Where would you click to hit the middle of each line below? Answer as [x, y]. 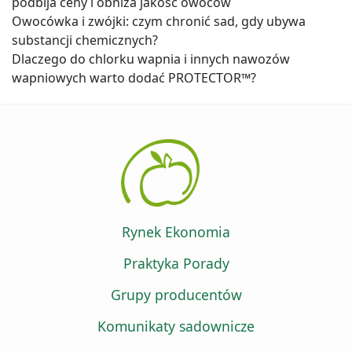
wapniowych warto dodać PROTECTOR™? [134, 78]
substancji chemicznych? [85, 40]
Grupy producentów [176, 294]
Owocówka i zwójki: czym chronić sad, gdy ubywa [159, 22]
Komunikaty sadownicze [176, 326]
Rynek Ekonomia [176, 231]
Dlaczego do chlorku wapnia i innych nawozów [151, 59]
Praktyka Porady [176, 263]
